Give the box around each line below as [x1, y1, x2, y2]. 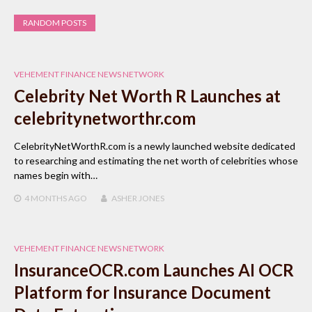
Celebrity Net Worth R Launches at [14, 85, 281, 106]
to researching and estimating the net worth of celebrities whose [14, 154, 298, 166]
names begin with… [14, 169, 97, 181]
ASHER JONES [111, 192, 164, 203]
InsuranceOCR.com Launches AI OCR [14, 259, 294, 280]
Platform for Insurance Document [14, 281, 271, 302]
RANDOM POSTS [23, 17, 86, 28]
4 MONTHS [24, 192, 67, 203]
